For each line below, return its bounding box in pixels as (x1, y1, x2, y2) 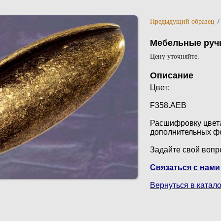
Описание (150, 71, 193, 80)
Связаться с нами (150, 163, 220, 172)
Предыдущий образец (150, 18, 215, 25)
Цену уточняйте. (150, 53, 199, 60)
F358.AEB (150, 101, 186, 110)
